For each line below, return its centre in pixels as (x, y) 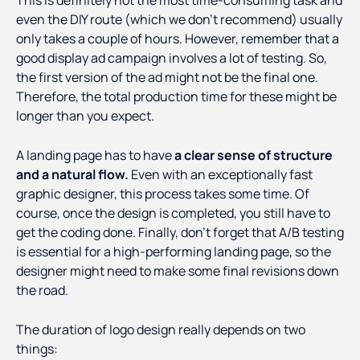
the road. (42, 290)
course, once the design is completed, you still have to (173, 213)
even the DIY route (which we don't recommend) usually (179, 20)
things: (37, 349)
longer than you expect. (85, 116)
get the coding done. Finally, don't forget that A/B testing (180, 233)
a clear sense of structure (254, 155)
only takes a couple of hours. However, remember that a (178, 39)
